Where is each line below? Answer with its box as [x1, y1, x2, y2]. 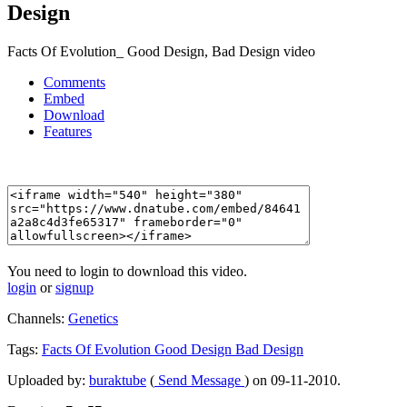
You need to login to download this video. [7, 263, 247, 280]
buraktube [89, 372, 146, 389]
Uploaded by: [7, 372, 89, 389]
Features [44, 124, 92, 140]
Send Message [154, 372, 244, 389]
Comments [44, 74, 105, 91]
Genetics [68, 311, 118, 327]
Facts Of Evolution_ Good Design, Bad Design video [7, 44, 315, 60]
